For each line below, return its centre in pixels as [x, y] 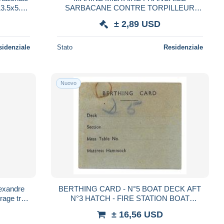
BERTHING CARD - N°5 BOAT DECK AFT [130, 188]
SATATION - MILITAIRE [130, 207]
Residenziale [183, 47]
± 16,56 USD [137, 214]
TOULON [130, 17]
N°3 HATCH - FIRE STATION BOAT [130, 198]
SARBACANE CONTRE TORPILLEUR [130, 7]
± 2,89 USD [137, 24]
